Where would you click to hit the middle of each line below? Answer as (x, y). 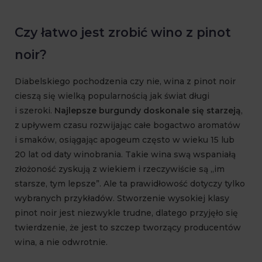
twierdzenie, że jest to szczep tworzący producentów (128, 228)
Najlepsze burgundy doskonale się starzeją (148, 111)
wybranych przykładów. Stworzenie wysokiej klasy (122, 199)
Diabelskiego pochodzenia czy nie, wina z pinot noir (125, 82)
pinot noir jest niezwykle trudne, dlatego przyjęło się (126, 213)
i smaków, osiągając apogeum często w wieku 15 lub (125, 140)
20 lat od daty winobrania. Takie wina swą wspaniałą (125, 155)
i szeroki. (35, 111)
